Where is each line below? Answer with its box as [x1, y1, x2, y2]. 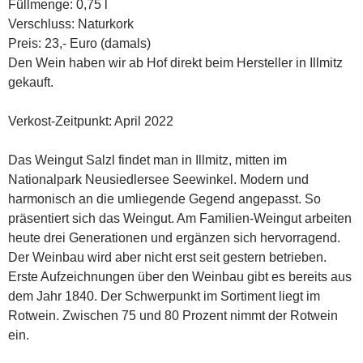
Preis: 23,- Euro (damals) [8, 36, 151, 51]
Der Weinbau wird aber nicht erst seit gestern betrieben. [8, 250, 327, 265]
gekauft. [8, 75, 53, 90]
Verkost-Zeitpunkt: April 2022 [8, 114, 173, 129]
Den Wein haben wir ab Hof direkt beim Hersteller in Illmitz [8, 56, 343, 70]
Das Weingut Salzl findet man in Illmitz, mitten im [8, 153, 287, 168]
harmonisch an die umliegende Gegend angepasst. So [8, 192, 321, 207]
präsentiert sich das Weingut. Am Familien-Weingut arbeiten [8, 211, 352, 226]
